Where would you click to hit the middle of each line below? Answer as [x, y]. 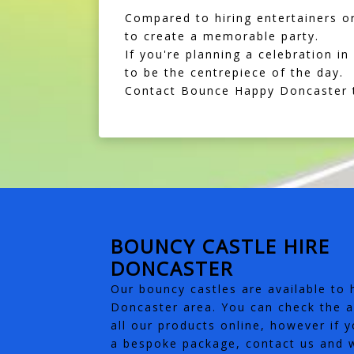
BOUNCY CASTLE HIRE [220, 247]
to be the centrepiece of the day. [234, 73]
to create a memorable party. [222, 36]
